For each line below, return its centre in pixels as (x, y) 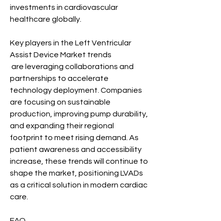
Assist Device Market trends (61, 55)
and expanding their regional (62, 126)
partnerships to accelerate (59, 78)
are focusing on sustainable (60, 102)
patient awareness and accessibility (76, 149)
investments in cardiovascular (64, 7)
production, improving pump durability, (79, 114)
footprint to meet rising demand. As (74, 138)
